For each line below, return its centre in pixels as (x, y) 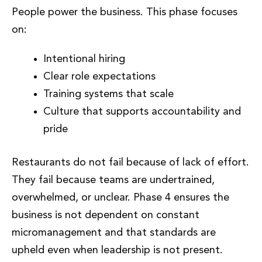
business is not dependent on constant (106, 216)
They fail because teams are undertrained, (113, 180)
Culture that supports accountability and (142, 112)
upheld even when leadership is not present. (117, 251)
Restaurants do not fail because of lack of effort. (130, 163)
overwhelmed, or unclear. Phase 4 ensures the (120, 198)
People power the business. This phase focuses (125, 13)
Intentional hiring (84, 59)
